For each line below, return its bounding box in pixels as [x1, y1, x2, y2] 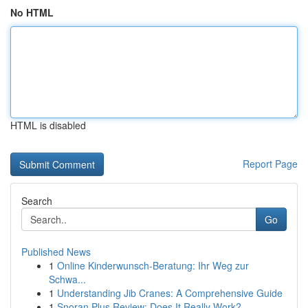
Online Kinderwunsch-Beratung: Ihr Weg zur [57, 258, 249, 272]
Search [21, 194, 52, 208]
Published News [21, 245, 91, 258]
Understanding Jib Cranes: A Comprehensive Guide [57, 286, 283, 300]
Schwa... [49, 272, 86, 286]
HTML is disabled [10, 118, 86, 132]
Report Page [243, 157, 298, 170]
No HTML [10, 5, 54, 19]
